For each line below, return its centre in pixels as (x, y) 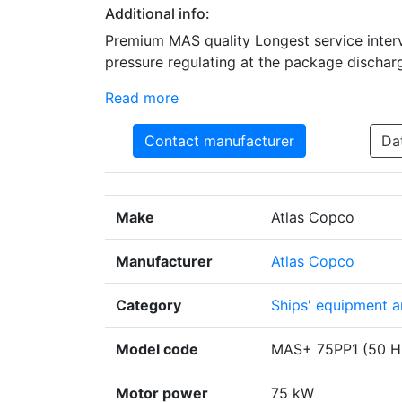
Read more (142, 98)
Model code (157, 350)
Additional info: (157, 14)
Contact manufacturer (219, 141)
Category (149, 306)
